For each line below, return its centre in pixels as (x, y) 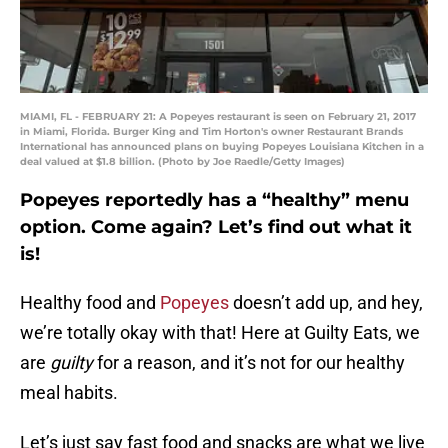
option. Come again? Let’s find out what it (216, 227)
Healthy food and (90, 303)
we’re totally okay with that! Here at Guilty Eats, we (220, 333)
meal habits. (69, 393)
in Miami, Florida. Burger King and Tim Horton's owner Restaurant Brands (211, 132)
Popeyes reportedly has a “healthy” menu (214, 200)
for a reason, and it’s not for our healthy (251, 363)
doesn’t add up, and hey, (326, 303)
